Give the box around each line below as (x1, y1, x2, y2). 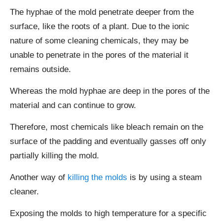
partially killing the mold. (10, 150, 104, 160)
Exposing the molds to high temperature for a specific (10, 208, 207, 218)
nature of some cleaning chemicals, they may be (10, 36, 188, 45)
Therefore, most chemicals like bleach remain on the (10, 122, 203, 132)
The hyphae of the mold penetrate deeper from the (10, 7, 194, 17)
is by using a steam (127, 172, 202, 182)
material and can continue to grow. (10, 100, 136, 110)
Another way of (10, 172, 68, 182)
